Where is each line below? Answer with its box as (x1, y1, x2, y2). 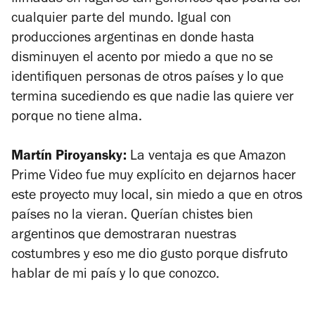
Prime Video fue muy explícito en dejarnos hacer (11, 169, 296, 184)
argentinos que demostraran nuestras (11, 229, 236, 243)
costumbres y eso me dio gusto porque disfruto (11, 248, 288, 263)
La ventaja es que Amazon (130, 150, 286, 165)
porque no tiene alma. (11, 110, 146, 125)
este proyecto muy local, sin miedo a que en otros (11, 189, 302, 204)
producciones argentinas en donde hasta (11, 32, 255, 46)
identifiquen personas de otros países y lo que (11, 71, 283, 86)
